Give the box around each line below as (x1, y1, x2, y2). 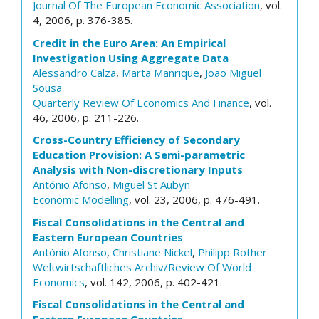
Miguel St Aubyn (113, 177, 190, 192)
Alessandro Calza (33, 65, 116, 80)
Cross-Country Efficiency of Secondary (33, 132, 240, 147)
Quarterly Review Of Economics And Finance (33, 95, 249, 110)
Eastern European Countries (33, 229, 183, 244)
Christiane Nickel (113, 244, 192, 259)
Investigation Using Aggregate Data (33, 50, 229, 65)
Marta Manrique (122, 65, 199, 80)
